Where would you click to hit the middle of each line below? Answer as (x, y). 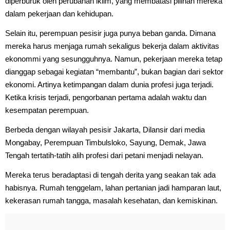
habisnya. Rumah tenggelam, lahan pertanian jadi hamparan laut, (113, 187)
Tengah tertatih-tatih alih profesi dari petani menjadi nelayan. (104, 155)
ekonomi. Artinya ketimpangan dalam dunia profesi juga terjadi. (109, 84)
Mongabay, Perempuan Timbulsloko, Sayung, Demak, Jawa (106, 142)
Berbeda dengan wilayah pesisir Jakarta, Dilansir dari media (105, 129)
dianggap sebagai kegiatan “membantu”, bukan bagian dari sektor (114, 71)
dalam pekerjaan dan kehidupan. (59, 13)
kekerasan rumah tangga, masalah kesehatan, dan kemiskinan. (111, 200)
